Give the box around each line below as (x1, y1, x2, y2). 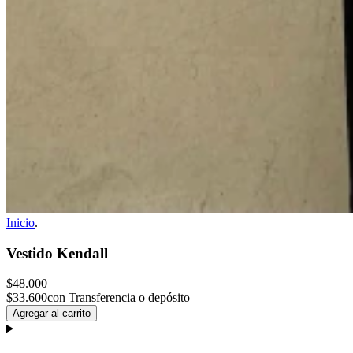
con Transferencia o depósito (47, 291, 190, 305)
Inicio (6, 216, 35, 229)
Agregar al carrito (13, 307, 91, 320)
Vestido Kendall (6, 244, 108, 262)
